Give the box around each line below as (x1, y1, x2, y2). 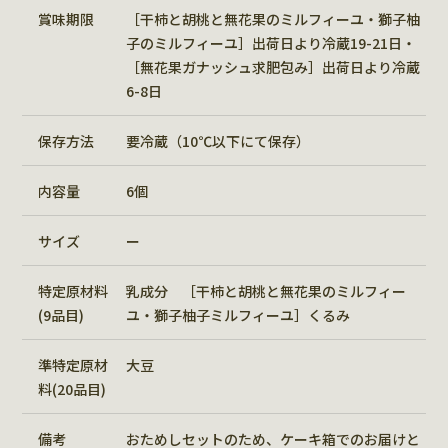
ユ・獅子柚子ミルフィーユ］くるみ (125, 304, 350, 325)
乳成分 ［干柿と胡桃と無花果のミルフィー (125, 280, 406, 301)
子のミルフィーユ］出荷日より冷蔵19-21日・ (125, 32, 416, 53)
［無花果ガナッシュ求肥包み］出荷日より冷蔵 (125, 56, 420, 77)
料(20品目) (38, 378, 106, 399)
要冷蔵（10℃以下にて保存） (125, 130, 310, 151)
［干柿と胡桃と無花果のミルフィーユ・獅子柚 (125, 8, 420, 29)
